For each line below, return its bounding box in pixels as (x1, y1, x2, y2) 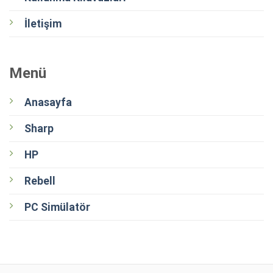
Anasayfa (24, 96, 72, 109)
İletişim (24, 17, 62, 30)
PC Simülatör (24, 201, 90, 214)
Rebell (24, 175, 55, 188)
